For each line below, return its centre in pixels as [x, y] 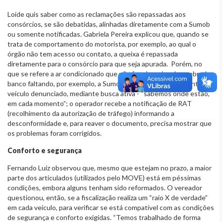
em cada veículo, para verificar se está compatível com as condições [111, 207]
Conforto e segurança [45, 150]
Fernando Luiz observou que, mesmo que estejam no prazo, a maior [110, 167]
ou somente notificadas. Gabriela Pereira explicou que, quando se [108, 34]
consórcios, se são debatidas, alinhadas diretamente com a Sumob [109, 24]
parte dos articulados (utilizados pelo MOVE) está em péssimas [104, 177]
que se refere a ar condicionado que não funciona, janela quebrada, [110, 73]
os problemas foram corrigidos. [55, 133]
